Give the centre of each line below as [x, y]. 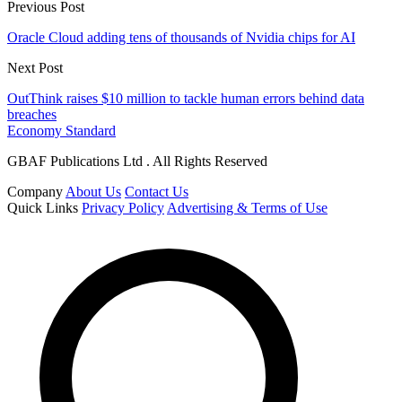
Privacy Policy [123, 208]
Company [35, 192]
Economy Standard [61, 131]
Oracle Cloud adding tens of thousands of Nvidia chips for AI [181, 38]
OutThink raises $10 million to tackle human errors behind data [186, 99]
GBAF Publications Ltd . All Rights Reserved [137, 162]
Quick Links [43, 208]
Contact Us [157, 192]
